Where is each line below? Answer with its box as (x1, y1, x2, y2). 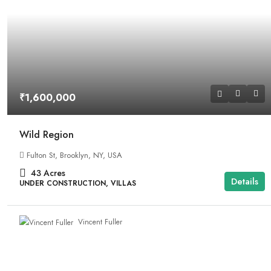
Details (231, 174, 259, 188)
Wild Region (19, 127, 74, 142)
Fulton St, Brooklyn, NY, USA (27, 149, 122, 161)
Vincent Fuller (78, 217, 122, 228)
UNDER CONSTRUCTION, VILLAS (19, 177, 136, 189)
